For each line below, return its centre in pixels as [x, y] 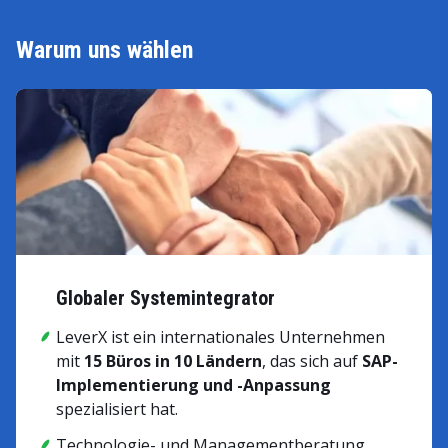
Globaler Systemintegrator [165, 298]
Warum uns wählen [104, 50]
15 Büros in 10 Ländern [173, 361]
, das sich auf [312, 361]
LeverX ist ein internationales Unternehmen [220, 337]
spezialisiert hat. [117, 409]
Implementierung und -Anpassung [193, 385]
